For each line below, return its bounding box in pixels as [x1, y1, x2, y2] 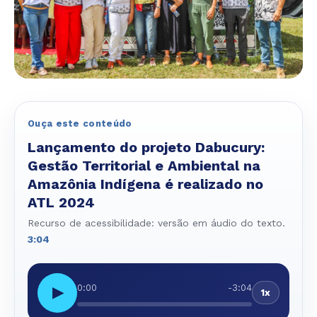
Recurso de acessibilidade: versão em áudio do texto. [28, 217, 285, 229]
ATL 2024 [28, 193, 99, 211]
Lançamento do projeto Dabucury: [28, 138, 265, 156]
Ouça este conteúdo [28, 117, 132, 129]
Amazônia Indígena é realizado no [28, 175, 263, 192]
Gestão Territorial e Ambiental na [28, 156, 260, 174]
